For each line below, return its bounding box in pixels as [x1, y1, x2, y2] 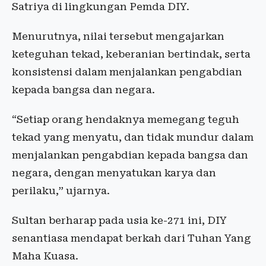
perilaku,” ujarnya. [12, 185, 110, 197]
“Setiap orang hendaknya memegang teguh [12, 113, 239, 126]
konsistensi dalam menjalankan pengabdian [12, 66, 242, 78]
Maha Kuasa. [12, 250, 78, 262]
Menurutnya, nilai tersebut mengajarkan [12, 30, 224, 43]
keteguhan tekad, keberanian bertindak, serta [12, 48, 251, 61]
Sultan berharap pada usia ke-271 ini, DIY [12, 214, 227, 227]
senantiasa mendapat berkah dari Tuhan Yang [12, 232, 251, 245]
